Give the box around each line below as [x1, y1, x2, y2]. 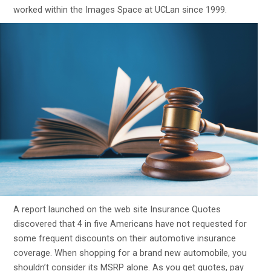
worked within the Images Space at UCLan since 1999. [13, 4, 227, 15]
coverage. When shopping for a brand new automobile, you [13, 247, 247, 259]
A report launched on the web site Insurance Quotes [13, 204, 221, 215]
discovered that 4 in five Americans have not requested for [13, 218, 247, 230]
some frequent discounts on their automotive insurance [13, 233, 237, 244]
